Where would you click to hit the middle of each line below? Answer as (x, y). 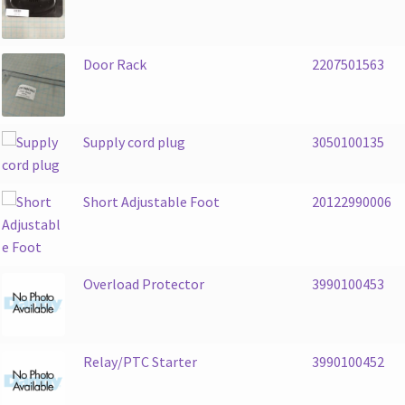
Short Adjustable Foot (151, 201)
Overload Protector (143, 283)
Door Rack (114, 64)
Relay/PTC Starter (140, 361)
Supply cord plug (134, 141)
